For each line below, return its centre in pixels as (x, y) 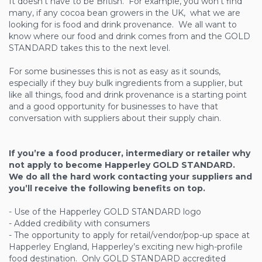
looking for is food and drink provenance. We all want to (123, 25)
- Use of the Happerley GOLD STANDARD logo (105, 212)
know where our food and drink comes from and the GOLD (130, 37)
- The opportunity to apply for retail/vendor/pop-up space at (129, 235)
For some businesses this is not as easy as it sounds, (115, 72)
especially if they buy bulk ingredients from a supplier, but (126, 83)
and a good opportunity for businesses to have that (113, 107)
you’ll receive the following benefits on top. (107, 189)
